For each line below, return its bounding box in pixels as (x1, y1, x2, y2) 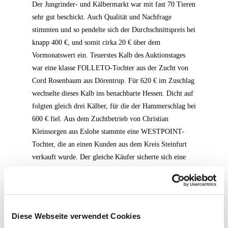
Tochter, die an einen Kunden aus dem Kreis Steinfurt (32, 140, 187, 148)
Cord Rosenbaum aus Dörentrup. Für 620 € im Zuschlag (32, 77, 194, 84)
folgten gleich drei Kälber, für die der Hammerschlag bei (32, 102, 196, 110)
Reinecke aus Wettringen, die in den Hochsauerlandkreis (32, 204, 193, 212)
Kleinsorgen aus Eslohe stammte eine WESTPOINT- (32, 128, 184, 135)
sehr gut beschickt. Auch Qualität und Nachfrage (32, 13, 172, 21)
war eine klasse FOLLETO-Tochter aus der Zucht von (32, 64, 188, 72)
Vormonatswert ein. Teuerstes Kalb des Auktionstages (32, 51, 185, 59)
